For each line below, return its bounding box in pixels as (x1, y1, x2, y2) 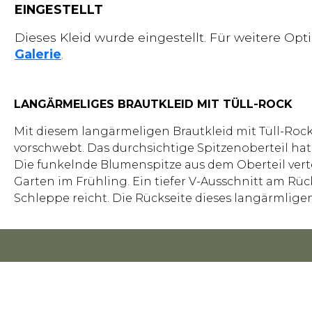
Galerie (15, 47, 61, 62)
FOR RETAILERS (190, 286, 251, 297)
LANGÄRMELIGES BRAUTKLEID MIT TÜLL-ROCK (14, 97, 292, 111)
